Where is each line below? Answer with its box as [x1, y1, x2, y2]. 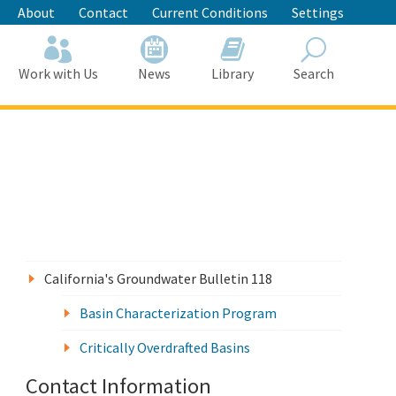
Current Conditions [152, 4, 268, 21]
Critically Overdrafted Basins [80, 339, 251, 356]
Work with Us [18, 65, 98, 82]
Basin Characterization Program [80, 304, 278, 322]
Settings [292, 4, 344, 21]
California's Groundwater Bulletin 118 [44, 270, 273, 287]
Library [210, 65, 254, 82]
